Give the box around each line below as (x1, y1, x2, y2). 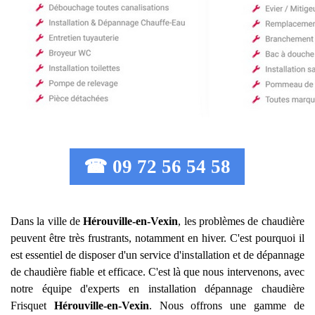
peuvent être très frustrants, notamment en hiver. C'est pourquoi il (11, 232, 304, 244)
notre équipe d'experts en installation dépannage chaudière (11, 283, 304, 295)
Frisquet (11, 300, 54, 311)
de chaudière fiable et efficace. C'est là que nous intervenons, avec (11, 266, 304, 278)
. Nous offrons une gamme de (148, 300, 304, 311)
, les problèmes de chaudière (178, 215, 304, 227)
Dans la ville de (11, 215, 84, 227)
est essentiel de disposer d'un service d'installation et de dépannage (11, 249, 304, 261)
